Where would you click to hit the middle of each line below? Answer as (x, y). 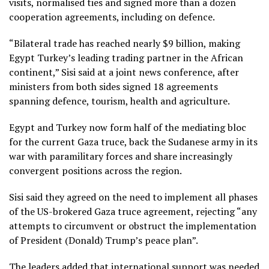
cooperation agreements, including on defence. (112, 17)
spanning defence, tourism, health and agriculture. (119, 101)
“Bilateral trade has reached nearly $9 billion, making (125, 43)
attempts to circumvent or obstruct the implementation (133, 225)
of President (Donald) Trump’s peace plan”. (104, 240)
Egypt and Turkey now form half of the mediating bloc (128, 127)
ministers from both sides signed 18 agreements (113, 86)
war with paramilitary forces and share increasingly (121, 156)
